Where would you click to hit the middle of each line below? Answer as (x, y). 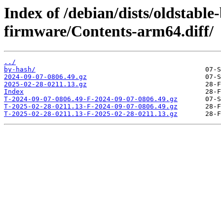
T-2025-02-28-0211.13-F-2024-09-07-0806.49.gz (91, 107)
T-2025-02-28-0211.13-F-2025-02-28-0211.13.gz (91, 114)
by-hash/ (20, 70)
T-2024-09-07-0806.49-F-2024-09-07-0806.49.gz (91, 99)
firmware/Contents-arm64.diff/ (109, 31)
